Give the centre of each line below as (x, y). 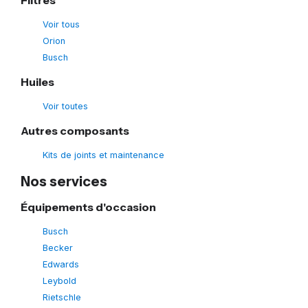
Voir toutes (65, 106)
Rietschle (62, 297)
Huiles (37, 81)
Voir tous (61, 24)
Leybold (59, 280)
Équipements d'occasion (88, 207)
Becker (58, 247)
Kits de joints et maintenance (103, 155)
